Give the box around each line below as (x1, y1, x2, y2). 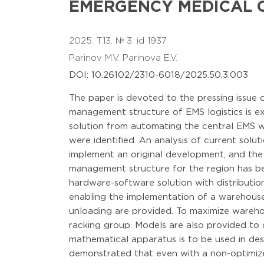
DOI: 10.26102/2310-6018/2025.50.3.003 (69, 71, 248, 79)
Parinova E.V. (123, 54, 180, 62)
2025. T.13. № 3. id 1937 (69, 37, 167, 45)
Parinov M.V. (69, 54, 123, 62)
